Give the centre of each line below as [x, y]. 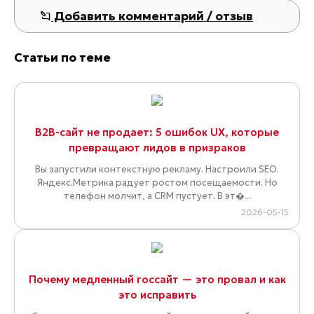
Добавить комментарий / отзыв [152, 16]
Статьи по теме [62, 57]
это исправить [157, 295]
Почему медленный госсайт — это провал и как [157, 280]
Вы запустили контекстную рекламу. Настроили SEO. [157, 170]
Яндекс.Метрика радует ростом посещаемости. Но [157, 183]
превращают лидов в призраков [157, 148]
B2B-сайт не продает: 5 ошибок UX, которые [157, 132]
